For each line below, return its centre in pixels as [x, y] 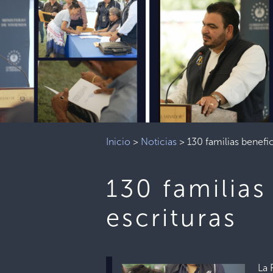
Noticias [159, 142]
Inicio [119, 142]
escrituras [172, 218]
